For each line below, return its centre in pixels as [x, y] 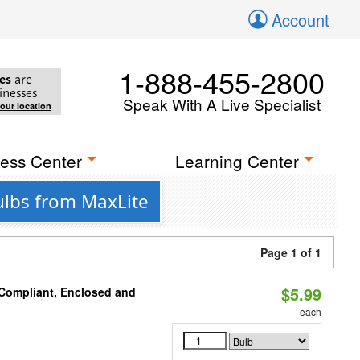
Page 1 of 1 [291, 252]
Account [301, 20]
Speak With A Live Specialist [222, 104]
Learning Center [237, 161]
